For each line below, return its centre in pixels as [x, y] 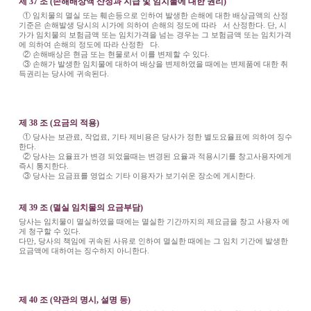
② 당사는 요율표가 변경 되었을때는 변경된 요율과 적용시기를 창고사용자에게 [155, 156]
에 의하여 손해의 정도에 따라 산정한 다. [90, 44]
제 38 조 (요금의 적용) [59, 123]
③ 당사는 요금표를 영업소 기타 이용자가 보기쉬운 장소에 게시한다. [137, 175]
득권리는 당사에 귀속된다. [64, 73]
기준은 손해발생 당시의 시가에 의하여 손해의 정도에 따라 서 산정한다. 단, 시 [152, 25]
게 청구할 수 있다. [49, 231]
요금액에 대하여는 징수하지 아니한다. [84, 250]
